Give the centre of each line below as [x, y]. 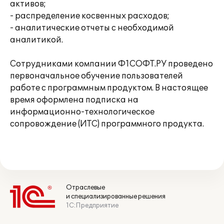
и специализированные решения [116, 196]
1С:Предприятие [92, 205]
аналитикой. [36, 40]
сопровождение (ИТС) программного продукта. [107, 124]
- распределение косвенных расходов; [90, 16]
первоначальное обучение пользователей [96, 76]
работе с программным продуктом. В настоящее [109, 88]
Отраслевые [85, 187]
